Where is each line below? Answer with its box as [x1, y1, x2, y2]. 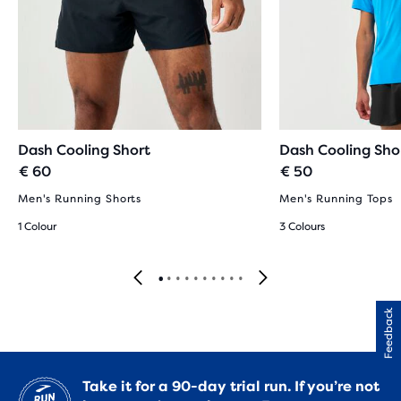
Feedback [382, 307, 395, 359]
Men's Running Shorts [18, 192, 142, 205]
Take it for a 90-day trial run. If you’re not [82, 378, 380, 395]
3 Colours [279, 220, 325, 233]
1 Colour [18, 220, 56, 233]
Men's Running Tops [279, 192, 393, 205]
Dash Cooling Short [18, 141, 150, 158]
